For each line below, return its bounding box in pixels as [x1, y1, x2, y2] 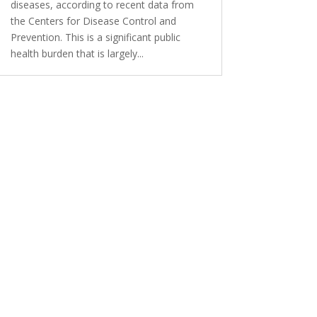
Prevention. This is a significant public [10, 30, 180, 44]
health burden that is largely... [10, 46, 144, 60]
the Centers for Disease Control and [10, 13, 176, 28]
